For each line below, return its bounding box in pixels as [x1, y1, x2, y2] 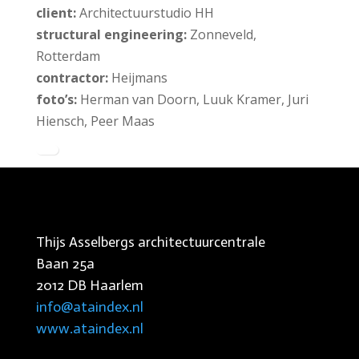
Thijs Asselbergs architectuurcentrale [35, 233, 265, 251]
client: [35, 4, 76, 22]
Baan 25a [35, 255, 95, 272]
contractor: [35, 69, 108, 87]
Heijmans [107, 69, 167, 87]
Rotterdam [35, 47, 100, 65]
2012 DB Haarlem [35, 276, 143, 294]
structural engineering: [35, 26, 187, 43]
